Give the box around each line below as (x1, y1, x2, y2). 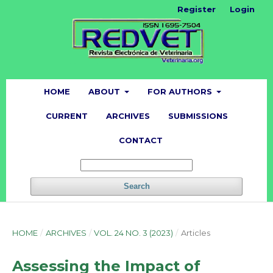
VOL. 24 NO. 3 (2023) (94, 227, 174, 238)
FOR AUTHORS (147, 86, 214, 96)
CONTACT (118, 135, 163, 145)
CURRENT (45, 110, 88, 121)
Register (177, 4, 216, 14)
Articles (180, 227, 210, 238)
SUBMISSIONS (168, 110, 228, 121)
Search (123, 181, 150, 191)
